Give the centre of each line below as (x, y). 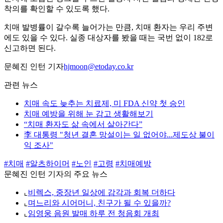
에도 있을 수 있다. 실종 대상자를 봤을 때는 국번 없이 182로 (109, 38)
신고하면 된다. (30, 48)
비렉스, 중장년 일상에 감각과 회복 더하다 (102, 193)
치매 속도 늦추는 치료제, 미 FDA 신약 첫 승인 (105, 104)
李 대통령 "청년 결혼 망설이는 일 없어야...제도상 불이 (119, 135)
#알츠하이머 (48, 164)
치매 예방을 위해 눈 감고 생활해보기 (89, 114)
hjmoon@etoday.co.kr (99, 67)
